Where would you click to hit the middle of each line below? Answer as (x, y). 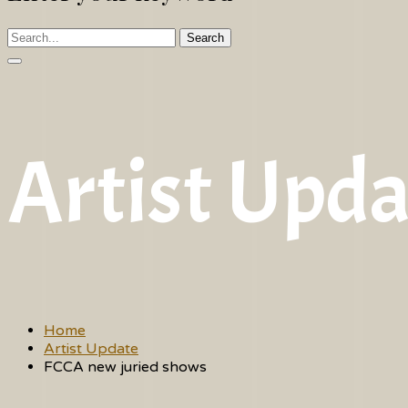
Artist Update (91, 348)
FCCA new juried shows (125, 367)
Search (205, 38)
